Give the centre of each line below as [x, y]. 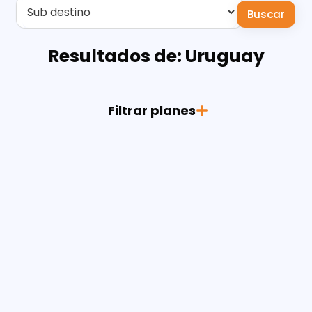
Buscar [266, 14]
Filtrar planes [151, 110]
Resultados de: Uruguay [156, 56]
